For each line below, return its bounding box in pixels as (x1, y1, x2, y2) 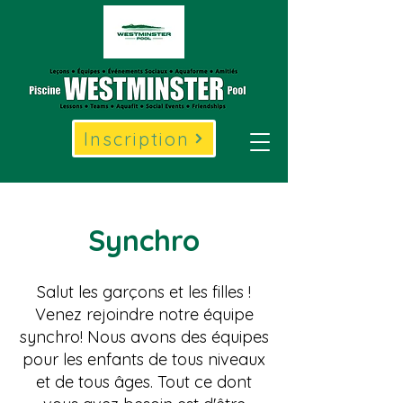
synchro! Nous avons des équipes (19, 327, 269, 347)
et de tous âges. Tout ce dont (36, 372, 252, 392)
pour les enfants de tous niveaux (22, 349, 265, 370)
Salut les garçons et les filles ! (37, 282, 251, 302)
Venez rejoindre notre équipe (34, 304, 254, 325)
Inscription (84, 127, 190, 150)
